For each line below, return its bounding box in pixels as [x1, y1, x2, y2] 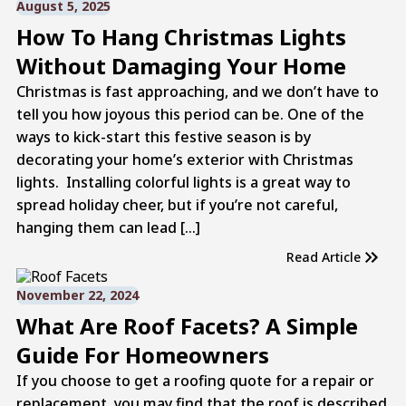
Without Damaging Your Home [15, 50, 346, 81]
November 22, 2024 [15, 285, 139, 304]
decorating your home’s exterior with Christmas [15, 149, 353, 169]
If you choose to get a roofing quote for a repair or [15, 370, 374, 391]
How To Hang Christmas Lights [15, 21, 346, 52]
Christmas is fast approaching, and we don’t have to [15, 81, 379, 101]
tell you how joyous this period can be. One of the [15, 103, 364, 124]
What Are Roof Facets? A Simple [15, 310, 358, 341]
